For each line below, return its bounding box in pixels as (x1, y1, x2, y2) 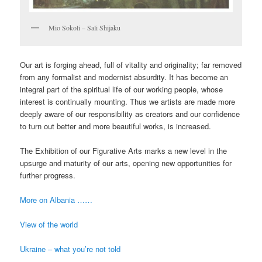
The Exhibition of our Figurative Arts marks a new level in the (20, 144, 227, 156)
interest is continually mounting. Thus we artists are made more (20, 95, 236, 107)
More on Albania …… (20, 194, 93, 206)
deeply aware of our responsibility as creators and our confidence (20, 108, 240, 119)
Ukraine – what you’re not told (20, 243, 121, 255)
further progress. (20, 169, 76, 181)
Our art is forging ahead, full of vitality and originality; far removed (20, 58, 242, 70)
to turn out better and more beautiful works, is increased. (20, 120, 212, 132)
